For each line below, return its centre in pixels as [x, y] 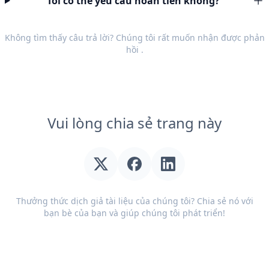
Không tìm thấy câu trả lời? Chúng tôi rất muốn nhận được [124, 38]
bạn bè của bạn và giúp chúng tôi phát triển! [134, 213]
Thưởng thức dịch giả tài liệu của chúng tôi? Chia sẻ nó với [134, 201]
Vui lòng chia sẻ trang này [134, 123]
